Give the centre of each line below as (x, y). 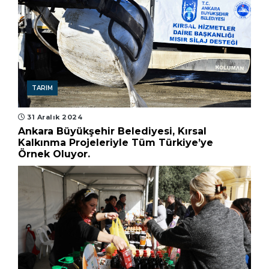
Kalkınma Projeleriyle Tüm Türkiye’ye (116, 143)
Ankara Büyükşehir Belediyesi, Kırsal (112, 131)
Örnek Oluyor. (54, 154)
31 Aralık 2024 (53, 117)
